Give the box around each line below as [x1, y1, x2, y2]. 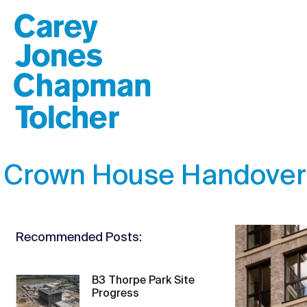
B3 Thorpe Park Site [92, 275, 195, 286]
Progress [92, 288, 140, 299]
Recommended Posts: [16, 232, 143, 244]
